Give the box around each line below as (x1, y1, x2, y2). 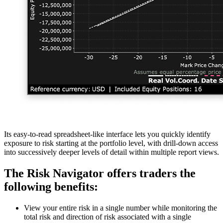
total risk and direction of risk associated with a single (24, 212, 191, 221)
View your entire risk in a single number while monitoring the (24, 203, 217, 212)
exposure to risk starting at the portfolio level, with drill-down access (4, 139, 218, 148)
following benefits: (4, 180, 98, 194)
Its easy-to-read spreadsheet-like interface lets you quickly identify (4, 130, 211, 139)
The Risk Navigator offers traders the (4, 167, 196, 180)
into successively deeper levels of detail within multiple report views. (4, 148, 219, 157)
